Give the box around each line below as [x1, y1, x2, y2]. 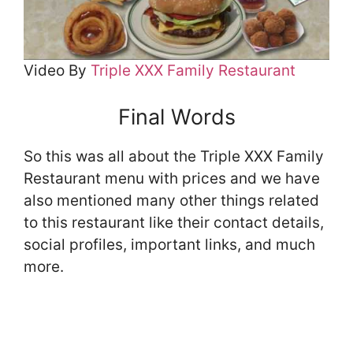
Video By [24, 61, 91, 80]
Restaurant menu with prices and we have [24, 169, 320, 188]
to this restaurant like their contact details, [24, 213, 324, 232]
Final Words [117, 103, 236, 130]
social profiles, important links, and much [24, 235, 315, 254]
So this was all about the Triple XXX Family [24, 147, 324, 165]
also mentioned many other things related [24, 191, 319, 210]
